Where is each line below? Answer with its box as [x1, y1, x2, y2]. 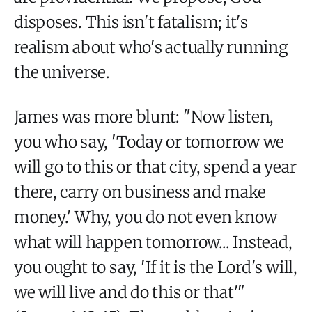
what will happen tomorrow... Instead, [14, 231, 292, 252]
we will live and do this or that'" [14, 281, 246, 302]
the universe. [14, 61, 111, 82]
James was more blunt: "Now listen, [14, 106, 274, 127]
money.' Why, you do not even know [14, 206, 277, 227]
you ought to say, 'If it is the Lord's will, [14, 256, 297, 277]
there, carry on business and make [14, 181, 266, 202]
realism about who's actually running [14, 36, 288, 57]
